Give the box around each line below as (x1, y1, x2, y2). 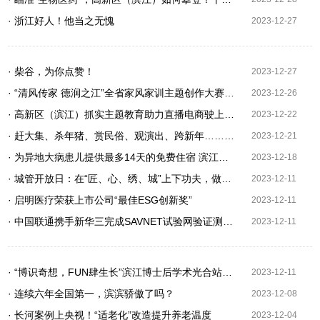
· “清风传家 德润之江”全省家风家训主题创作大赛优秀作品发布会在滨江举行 (224, 87, 235, 99)
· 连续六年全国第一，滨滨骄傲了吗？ (8, 288, 175, 299)
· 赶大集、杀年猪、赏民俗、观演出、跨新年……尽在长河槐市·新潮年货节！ (224, 130, 235, 141)
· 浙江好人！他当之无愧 (8, 15, 115, 26)
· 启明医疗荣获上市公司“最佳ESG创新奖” (8, 194, 193, 206)
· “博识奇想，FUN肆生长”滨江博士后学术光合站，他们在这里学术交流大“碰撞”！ (222, 266, 233, 278)
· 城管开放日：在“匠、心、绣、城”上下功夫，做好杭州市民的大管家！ (221, 173, 232, 184)
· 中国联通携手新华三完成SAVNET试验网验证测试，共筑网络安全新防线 (223, 216, 234, 227)
